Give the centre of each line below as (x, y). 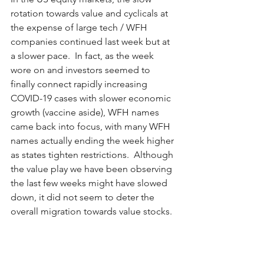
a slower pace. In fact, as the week (83, 56)
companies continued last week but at (91, 42)
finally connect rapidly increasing (80, 84)
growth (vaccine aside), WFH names (86, 113)
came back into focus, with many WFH (92, 127)
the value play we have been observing (93, 169)
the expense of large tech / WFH (80, 28)
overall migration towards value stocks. (94, 212)
